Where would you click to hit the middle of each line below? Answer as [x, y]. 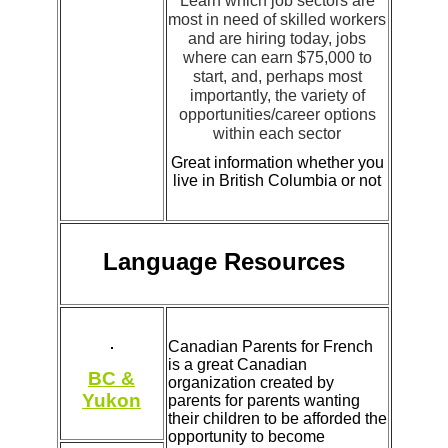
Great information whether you [277, 162]
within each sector [277, 133]
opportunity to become [246, 436]
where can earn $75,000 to [277, 57]
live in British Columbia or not [277, 180]
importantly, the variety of [277, 95]
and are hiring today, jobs [277, 38]
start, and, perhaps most [277, 76]
